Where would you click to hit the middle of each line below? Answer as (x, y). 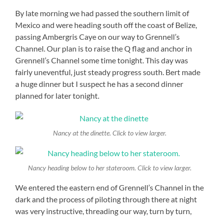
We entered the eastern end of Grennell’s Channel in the (110, 187)
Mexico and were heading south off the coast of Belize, (106, 25)
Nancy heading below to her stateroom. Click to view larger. (110, 168)
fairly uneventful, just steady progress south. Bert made (108, 72)
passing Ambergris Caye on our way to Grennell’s (98, 37)
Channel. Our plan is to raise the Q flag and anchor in (104, 49)
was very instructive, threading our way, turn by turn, (104, 211)
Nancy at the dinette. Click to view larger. (110, 133)
